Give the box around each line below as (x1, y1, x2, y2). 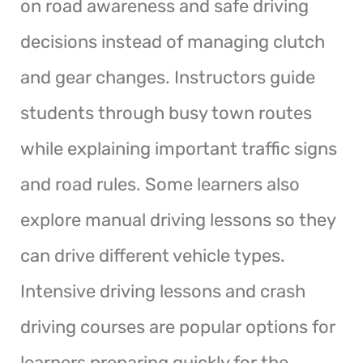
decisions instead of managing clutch (20, 30, 325, 53)
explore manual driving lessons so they (20, 208, 335, 231)
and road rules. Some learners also (20, 173, 300, 195)
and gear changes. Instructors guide (20, 66, 315, 88)
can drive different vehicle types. (20, 244, 285, 267)
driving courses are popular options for (20, 315, 335, 338)
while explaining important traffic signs (20, 137, 337, 160)
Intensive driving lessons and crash (20, 280, 305, 302)
